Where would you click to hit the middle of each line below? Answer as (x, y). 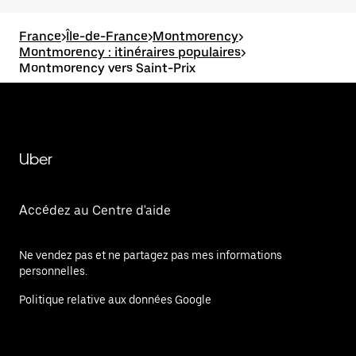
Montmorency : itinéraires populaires (130, 52)
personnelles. (53, 271)
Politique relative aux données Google (115, 300)
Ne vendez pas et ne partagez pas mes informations (151, 255)
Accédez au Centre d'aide (95, 210)
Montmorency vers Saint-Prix (107, 68)
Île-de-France (107, 36)
